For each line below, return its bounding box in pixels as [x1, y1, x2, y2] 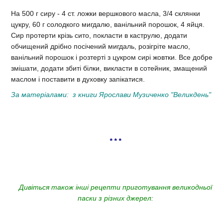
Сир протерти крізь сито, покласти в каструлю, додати [11, 31, 187, 39]
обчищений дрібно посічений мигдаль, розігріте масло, [11, 42, 190, 50]
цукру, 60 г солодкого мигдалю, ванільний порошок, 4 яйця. [11, 20, 205, 28]
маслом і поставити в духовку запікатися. [11, 75, 145, 83]
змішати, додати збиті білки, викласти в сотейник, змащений [11, 64, 207, 72]
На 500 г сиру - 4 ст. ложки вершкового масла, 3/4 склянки [11, 9, 200, 17]
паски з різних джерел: [77, 194, 153, 202]
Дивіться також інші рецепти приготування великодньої [18, 183, 212, 191]
